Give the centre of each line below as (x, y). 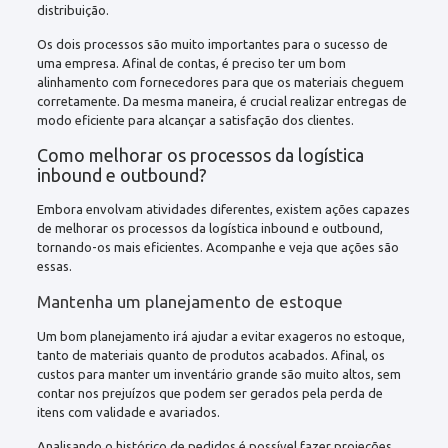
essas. (54, 265)
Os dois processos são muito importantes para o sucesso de (212, 43)
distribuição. (72, 9)
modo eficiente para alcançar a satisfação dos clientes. (195, 119)
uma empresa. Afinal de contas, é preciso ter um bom (191, 62)
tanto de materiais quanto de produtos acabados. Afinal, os (210, 354)
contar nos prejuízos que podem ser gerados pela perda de (209, 392)
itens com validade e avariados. (128, 411)
